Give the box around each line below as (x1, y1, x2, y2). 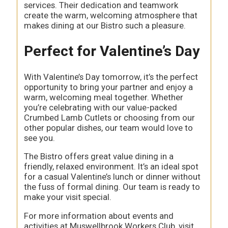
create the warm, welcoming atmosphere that (23, 10, 197, 21)
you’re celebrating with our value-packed (23, 102, 177, 112)
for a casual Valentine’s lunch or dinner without (23, 172, 201, 182)
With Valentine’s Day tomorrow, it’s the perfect (23, 71, 198, 82)
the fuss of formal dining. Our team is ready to (23, 182, 200, 192)
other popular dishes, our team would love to (23, 122, 193, 133)
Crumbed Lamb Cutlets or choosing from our (23, 112, 195, 123)
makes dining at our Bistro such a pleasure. (23, 20, 186, 31)
